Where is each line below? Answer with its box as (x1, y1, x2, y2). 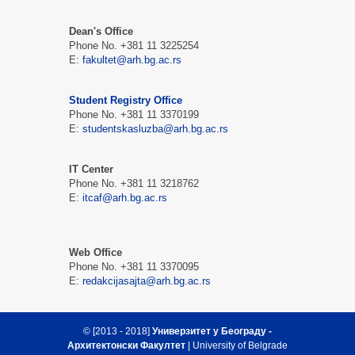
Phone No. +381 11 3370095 (69, 260, 199, 273)
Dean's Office (69, 25, 133, 37)
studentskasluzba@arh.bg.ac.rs (82, 122, 228, 135)
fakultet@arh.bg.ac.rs (82, 53, 181, 66)
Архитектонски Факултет (67, 339, 185, 351)
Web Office (69, 246, 122, 258)
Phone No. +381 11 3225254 (69, 39, 199, 52)
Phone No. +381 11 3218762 (69, 177, 199, 189)
